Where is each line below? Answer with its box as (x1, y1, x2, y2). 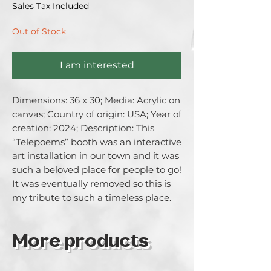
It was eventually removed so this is (12, 178, 171, 189)
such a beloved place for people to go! (12, 164, 181, 175)
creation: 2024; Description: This (12, 122, 154, 134)
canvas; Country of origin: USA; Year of (12, 108, 181, 120)
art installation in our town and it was (12, 150, 179, 162)
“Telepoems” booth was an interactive (12, 136, 181, 148)
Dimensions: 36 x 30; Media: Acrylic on (12, 94, 180, 106)
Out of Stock (12, 26, 66, 37)
